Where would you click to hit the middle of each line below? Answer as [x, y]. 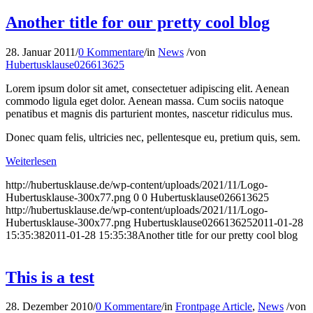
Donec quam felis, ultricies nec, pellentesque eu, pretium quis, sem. [153, 137]
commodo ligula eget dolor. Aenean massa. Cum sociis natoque [145, 101]
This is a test [50, 277]
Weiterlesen [31, 161]
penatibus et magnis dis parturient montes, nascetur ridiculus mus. [149, 113]
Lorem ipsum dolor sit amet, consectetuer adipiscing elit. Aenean [147, 88]
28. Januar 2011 [41, 52]
